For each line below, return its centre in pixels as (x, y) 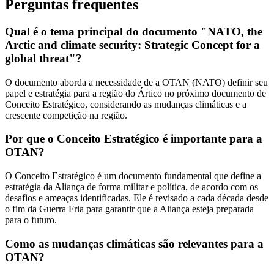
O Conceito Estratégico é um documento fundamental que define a (133, 176)
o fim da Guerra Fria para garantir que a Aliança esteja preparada (129, 209)
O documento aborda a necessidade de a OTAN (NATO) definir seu (136, 82)
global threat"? (43, 58)
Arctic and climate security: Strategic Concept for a (132, 45)
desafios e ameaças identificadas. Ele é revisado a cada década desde (137, 198)
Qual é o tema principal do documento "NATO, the (134, 31)
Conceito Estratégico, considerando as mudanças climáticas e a (126, 104)
